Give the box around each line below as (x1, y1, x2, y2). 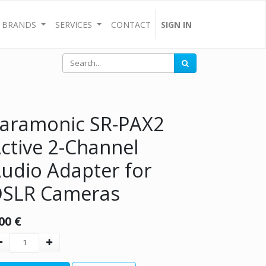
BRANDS (2, 18, 37, 30)
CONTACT (111, 18, 151, 30)
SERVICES (55, 18, 93, 30)
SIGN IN (161, 18, 192, 30)
